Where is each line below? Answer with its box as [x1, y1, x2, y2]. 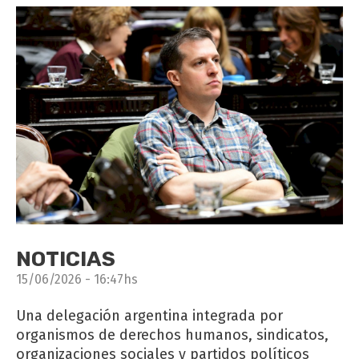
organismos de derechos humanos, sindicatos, [16, 326, 329, 344]
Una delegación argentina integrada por [16, 307, 283, 325]
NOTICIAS [16, 247, 115, 272]
